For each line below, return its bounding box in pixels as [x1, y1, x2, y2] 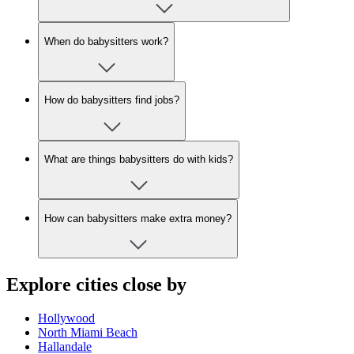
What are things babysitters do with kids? [44, 153, 233, 165]
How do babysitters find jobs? [44, 94, 179, 107]
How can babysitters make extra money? [44, 212, 232, 224]
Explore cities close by [6, 273, 186, 295]
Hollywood [38, 311, 95, 325]
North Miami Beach [38, 325, 137, 339]
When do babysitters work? [44, 35, 168, 47]
